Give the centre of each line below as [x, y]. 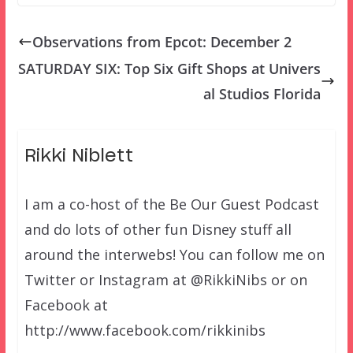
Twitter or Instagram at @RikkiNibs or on [165, 280]
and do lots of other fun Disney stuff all [158, 230]
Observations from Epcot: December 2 [162, 42]
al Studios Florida [262, 94]
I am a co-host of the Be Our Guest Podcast [171, 204]
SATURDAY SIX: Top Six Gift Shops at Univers [170, 69]
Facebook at [66, 305]
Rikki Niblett [78, 156]
